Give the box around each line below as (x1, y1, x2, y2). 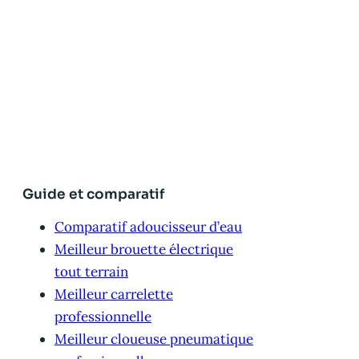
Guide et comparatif (22, 186, 164, 204)
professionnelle (54, 308, 151, 326)
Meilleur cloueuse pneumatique (54, 330, 253, 349)
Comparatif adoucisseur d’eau (54, 218, 242, 236)
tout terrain (54, 263, 128, 281)
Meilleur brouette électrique (54, 240, 233, 259)
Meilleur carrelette (54, 285, 173, 304)
